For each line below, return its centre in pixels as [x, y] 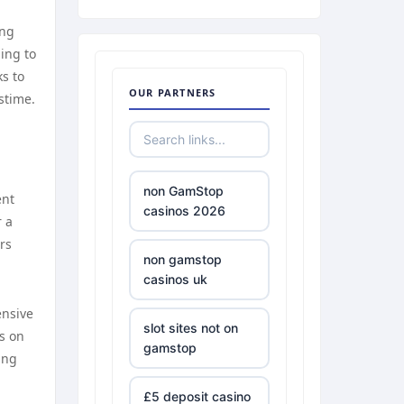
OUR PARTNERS [173, 92]
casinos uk [175, 279]
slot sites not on [191, 328]
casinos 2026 [184, 211]
